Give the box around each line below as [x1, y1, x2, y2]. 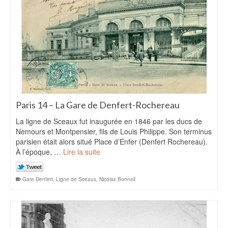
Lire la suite [63, 147, 100, 157]
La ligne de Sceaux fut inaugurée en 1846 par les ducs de [16, 116, 202, 126]
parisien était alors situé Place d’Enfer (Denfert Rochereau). [16, 136, 208, 147]
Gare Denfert [22, 176, 53, 183]
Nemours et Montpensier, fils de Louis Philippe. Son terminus [16, 126, 212, 136]
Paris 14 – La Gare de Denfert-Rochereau [16, 99, 180, 110]
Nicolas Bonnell [99, 176, 135, 183]
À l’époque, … [16, 147, 63, 157]
